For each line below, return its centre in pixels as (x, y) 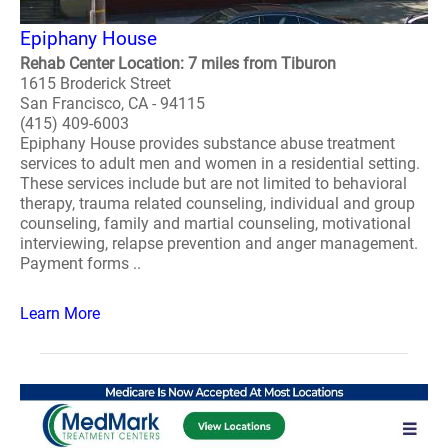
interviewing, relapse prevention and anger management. (219, 243)
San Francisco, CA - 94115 (112, 103)
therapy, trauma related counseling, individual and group (217, 203)
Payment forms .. (80, 263)
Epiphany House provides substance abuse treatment (207, 143)
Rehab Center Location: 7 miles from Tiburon (178, 63)
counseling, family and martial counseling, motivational (215, 223)
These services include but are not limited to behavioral (213, 183)
